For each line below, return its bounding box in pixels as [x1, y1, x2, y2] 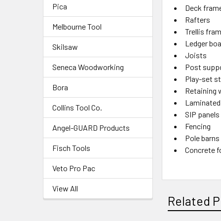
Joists [185, 50, 207, 60]
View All [52, 183, 78, 193]
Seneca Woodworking [52, 62, 124, 72]
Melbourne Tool [52, 21, 102, 31]
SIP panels [185, 109, 220, 119]
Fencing [185, 121, 211, 131]
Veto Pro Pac [52, 163, 95, 173]
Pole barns [185, 133, 220, 143]
